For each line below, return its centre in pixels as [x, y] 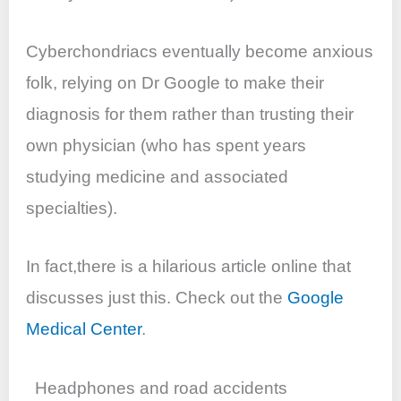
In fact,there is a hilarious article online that [189, 267]
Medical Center [84, 329]
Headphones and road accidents [162, 388]
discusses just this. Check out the [157, 298]
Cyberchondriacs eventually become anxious [200, 51]
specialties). [72, 208]
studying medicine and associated [158, 176]
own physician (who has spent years [166, 145]
